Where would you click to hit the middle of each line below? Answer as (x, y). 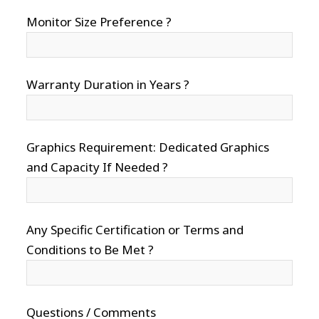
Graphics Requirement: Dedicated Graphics (148, 147)
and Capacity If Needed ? (98, 167)
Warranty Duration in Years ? (108, 85)
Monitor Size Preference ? (99, 22)
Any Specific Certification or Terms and (135, 230)
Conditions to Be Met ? (90, 250)
